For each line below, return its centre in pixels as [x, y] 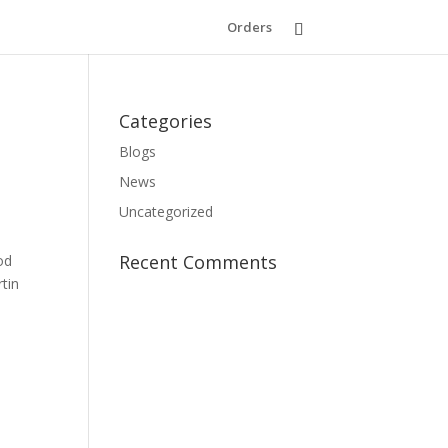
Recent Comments [198, 262]
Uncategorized [166, 211]
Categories [166, 121]
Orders [249, 27]
